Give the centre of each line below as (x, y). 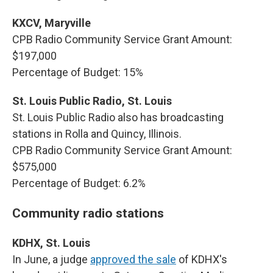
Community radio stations (88, 213)
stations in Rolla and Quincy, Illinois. (97, 134)
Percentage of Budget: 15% (78, 72)
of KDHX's (202, 259)
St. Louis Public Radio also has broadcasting (118, 117)
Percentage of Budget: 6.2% (79, 183)
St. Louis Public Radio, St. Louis (93, 101)
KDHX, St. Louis (51, 243)
